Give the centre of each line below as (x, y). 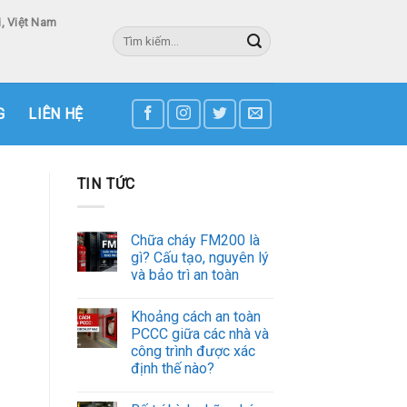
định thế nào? (172, 368)
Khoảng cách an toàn (195, 316)
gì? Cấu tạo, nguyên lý (199, 257)
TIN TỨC (106, 184)
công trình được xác (193, 351)
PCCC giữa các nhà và (199, 333)
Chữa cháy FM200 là (195, 240)
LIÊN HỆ (56, 114)
